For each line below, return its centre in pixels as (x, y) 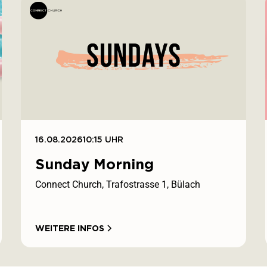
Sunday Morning (94, 164)
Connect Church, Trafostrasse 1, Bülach (117, 184)
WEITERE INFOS (69, 228)
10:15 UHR (103, 139)
